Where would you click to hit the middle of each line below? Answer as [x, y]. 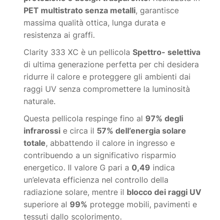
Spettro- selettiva [167, 52]
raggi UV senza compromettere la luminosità [107, 89]
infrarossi [42, 131]
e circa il [79, 131]
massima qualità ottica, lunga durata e [95, 23]
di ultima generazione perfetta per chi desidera [111, 65]
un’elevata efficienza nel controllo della [96, 180]
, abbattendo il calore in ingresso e [110, 143]
